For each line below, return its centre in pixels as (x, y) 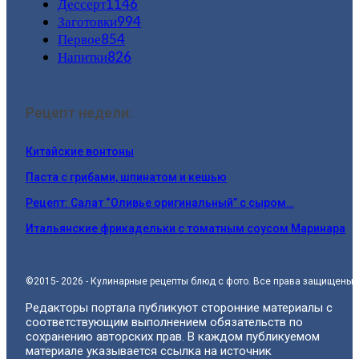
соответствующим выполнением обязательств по (164, 322)
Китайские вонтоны (80, 151)
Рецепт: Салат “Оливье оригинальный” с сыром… (160, 202)
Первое (79, 38)
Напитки (83, 56)
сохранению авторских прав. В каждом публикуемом (173, 336)
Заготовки (87, 21)
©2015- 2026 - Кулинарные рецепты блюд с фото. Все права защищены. (191, 281)
